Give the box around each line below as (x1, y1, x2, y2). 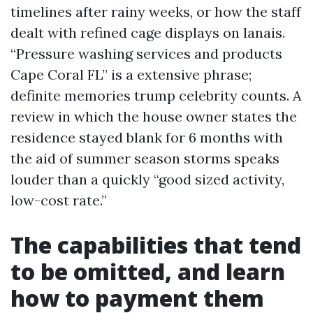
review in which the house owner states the (10, 108, 297, 125)
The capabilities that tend (10, 230, 301, 260)
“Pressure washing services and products (10, 45, 282, 62)
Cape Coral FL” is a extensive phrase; (10, 66, 252, 83)
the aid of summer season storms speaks (10, 150, 279, 167)
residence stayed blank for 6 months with (10, 129, 283, 146)
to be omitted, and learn (10, 256, 285, 286)
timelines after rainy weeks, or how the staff (10, 3, 301, 20)
